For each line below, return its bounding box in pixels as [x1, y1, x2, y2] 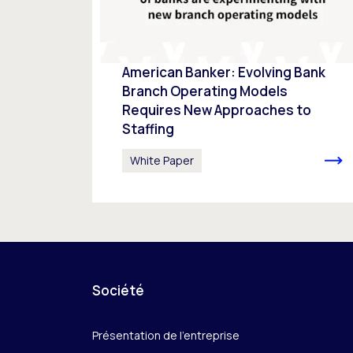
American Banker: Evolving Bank [122, 62, 325, 81]
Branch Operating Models [122, 81, 288, 100]
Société [92, 281, 144, 299]
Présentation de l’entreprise [92, 327, 240, 343]
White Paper [130, 152, 194, 168]
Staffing [122, 119, 174, 138]
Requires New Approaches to [122, 100, 311, 119]
